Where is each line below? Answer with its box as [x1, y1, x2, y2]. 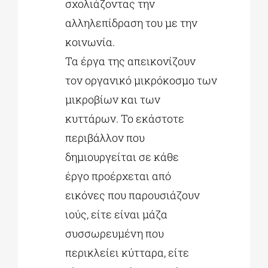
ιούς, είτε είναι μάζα [65, 206, 168, 221]
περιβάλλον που [65, 130, 145, 145]
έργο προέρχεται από [65, 168, 172, 183]
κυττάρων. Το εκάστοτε [65, 111, 185, 126]
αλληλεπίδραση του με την [65, 15, 198, 30]
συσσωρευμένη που [65, 226, 165, 240]
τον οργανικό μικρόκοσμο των [65, 72, 218, 87]
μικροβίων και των [65, 92, 161, 106]
